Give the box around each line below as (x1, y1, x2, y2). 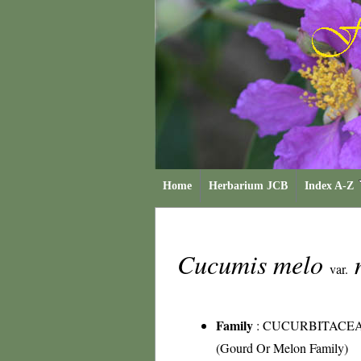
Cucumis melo (177, 247, 330, 281)
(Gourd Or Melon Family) (216, 339, 348, 356)
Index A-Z (305, 180, 354, 192)
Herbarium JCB (209, 180, 288, 192)
